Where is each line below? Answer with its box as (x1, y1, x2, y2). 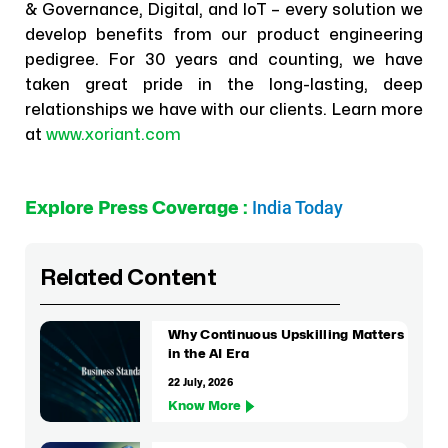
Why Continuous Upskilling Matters (168, 329, 404, 341)
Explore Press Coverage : (25, 200, 252, 217)
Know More (168, 400, 242, 412)
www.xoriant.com (46, 127, 181, 143)
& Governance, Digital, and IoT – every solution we (25, 2, 423, 18)
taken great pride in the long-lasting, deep (25, 77, 423, 93)
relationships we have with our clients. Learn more (25, 102, 423, 118)
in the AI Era (168, 348, 249, 360)
